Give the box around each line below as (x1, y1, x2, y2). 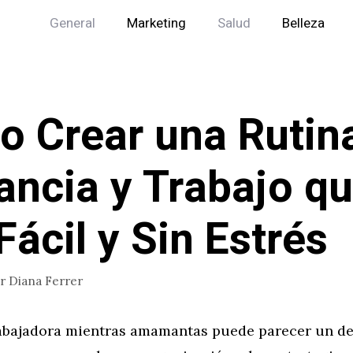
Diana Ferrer (9, 273, 83, 288)
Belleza (282, 13, 325, 33)
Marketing (127, 13, 186, 33)
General (50, 13, 95, 33)
